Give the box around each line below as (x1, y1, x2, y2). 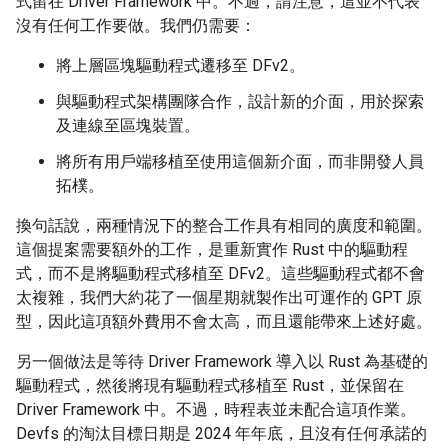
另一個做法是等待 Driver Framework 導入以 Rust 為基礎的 (16, 352, 428, 372)
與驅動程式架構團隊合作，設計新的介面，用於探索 (56, 92, 424, 112)
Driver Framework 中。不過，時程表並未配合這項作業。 (16, 400, 416, 420)
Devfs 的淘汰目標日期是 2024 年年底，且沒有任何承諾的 (16, 424, 427, 444)
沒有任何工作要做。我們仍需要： (16, 16, 256, 36)
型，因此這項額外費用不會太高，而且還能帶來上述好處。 (16, 312, 432, 332)
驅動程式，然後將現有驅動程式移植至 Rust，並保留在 (16, 376, 404, 396)
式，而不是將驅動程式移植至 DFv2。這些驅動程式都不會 (16, 264, 425, 284)
